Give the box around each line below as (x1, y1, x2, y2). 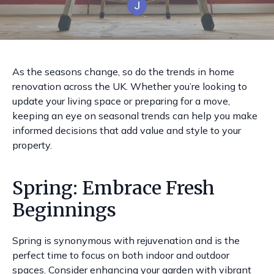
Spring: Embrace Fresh (12, 176, 215, 199)
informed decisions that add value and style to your (12, 124, 241, 136)
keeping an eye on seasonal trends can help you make (12, 109, 257, 122)
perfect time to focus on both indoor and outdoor (12, 249, 229, 261)
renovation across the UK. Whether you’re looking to (12, 80, 247, 92)
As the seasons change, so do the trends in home (12, 65, 234, 78)
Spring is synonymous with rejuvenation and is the (12, 234, 240, 246)
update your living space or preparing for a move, (12, 95, 230, 107)
